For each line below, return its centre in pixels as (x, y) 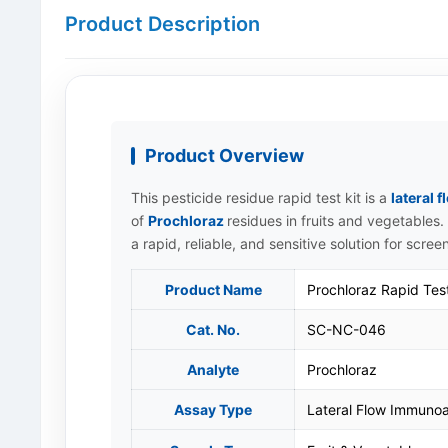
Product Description (162, 24)
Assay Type (213, 409)
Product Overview (224, 155)
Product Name (213, 289)
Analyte (213, 369)
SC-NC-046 (346, 329)
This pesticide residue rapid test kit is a (261, 197)
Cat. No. (213, 329)
